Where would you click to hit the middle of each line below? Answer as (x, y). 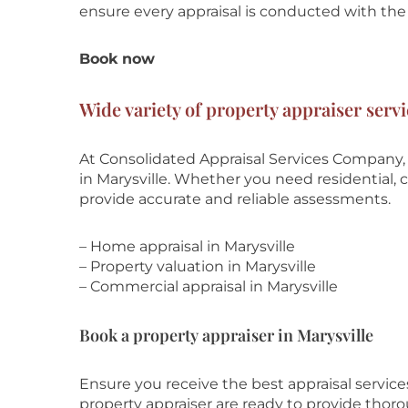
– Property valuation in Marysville (198, 266)
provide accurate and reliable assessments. (235, 199)
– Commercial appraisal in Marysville (209, 286)
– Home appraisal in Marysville (187, 246)
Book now (117, 59)
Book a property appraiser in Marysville (226, 335)
